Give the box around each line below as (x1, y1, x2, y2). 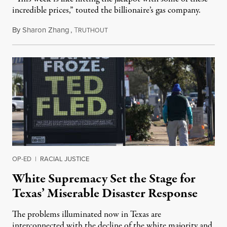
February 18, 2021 (107, 24, 164, 35)
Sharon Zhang (22, 24, 69, 35)
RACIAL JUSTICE (40, 154, 89, 164)
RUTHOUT (78, 25, 108, 35)
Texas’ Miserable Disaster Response (12, 184, 198, 203)
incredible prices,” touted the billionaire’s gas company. (12, 4, 201, 17)
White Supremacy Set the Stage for (12, 169, 196, 188)
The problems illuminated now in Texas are (12, 208, 161, 221)
